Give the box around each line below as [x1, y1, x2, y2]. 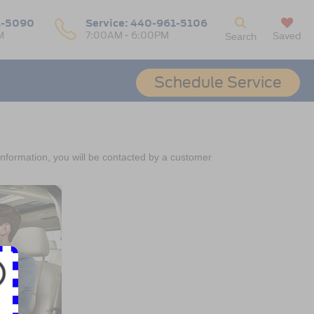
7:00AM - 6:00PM [86, 30, 170, 41]
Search [224, 32, 257, 42]
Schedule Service [154, 74, 282, 91]
